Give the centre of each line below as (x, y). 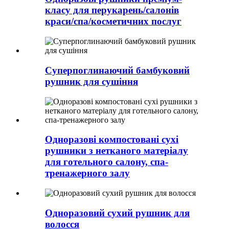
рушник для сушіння (91, 81)
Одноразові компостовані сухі (112, 140)
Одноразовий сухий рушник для (117, 213)
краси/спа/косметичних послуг (113, 21)
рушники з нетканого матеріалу (117, 151)
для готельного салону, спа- (107, 162)
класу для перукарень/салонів (112, 10)
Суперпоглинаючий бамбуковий (117, 70)
